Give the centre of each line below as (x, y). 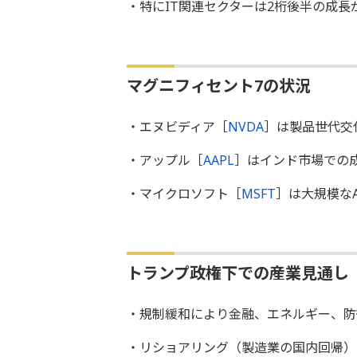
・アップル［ (165, 160)
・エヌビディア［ (177, 126)
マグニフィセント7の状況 (218, 85)
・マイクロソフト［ (184, 193)
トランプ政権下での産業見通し (237, 273)
